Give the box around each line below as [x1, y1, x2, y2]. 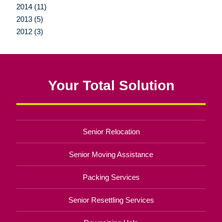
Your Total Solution [48, 77, 174, 93]
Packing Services [82, 172, 140, 181]
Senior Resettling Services [68, 195, 154, 204]
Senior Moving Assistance [69, 150, 153, 159]
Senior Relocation [82, 127, 140, 136]
